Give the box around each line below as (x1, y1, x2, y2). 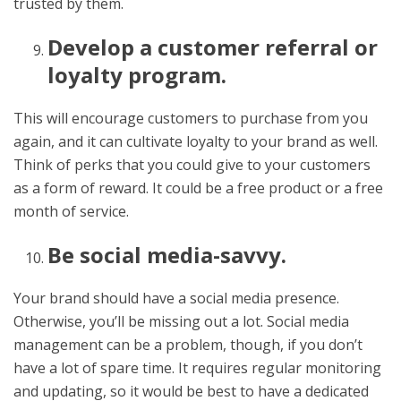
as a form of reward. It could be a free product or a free (13, 177, 383, 198)
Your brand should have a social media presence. (13, 287, 339, 308)
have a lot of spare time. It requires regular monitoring (13, 357, 381, 378)
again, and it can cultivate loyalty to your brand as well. (13, 131, 378, 151)
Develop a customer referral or (47, 31, 378, 62)
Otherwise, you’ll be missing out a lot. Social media (13, 311, 349, 331)
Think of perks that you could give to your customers (13, 154, 371, 175)
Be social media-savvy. (47, 239, 286, 269)
